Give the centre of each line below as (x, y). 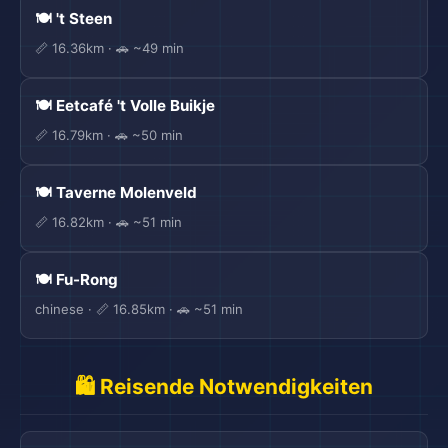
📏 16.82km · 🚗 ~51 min (108, 222)
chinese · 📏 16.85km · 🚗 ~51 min (139, 309)
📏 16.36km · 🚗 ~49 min (109, 48)
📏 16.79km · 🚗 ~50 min (109, 135)
